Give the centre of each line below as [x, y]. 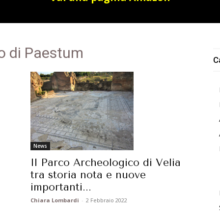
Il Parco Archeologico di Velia [106, 163]
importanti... [61, 187]
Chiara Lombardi [55, 200]
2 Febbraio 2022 [107, 200]
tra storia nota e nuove [88, 175]
